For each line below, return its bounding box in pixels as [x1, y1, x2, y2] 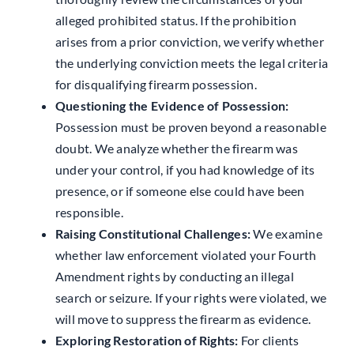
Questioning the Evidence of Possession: [55, 97, 289, 113]
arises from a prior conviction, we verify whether [55, 33, 324, 49]
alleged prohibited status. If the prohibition [55, 12, 296, 28]
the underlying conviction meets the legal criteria [55, 55, 328, 70]
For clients [238, 332, 299, 348]
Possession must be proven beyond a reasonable [55, 119, 326, 134]
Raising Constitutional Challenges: [55, 225, 251, 241]
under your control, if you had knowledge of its [55, 161, 315, 177]
